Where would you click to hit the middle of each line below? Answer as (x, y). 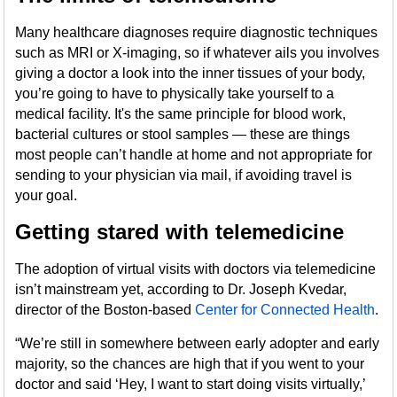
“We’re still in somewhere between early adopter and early (198, 343)
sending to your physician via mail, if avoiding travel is (184, 175)
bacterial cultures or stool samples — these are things (183, 134)
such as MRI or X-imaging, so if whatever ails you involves (198, 53)
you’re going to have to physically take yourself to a (175, 93)
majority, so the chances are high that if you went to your (190, 364)
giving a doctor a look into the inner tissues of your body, (191, 73)
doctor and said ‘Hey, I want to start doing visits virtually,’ (191, 384)
